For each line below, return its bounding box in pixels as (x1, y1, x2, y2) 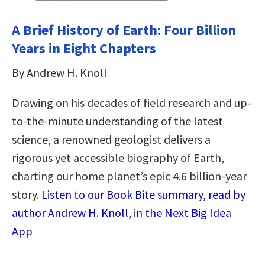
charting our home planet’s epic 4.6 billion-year (12, 168, 247, 183)
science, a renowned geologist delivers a (12, 131, 211, 147)
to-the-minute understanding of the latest (12, 113, 223, 128)
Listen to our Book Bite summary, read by (41, 186, 245, 202)
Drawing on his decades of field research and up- (12, 95, 251, 110)
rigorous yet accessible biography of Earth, (12, 150, 224, 165)
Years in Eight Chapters (12, 38, 156, 57)
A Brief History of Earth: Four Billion (12, 20, 236, 39)
